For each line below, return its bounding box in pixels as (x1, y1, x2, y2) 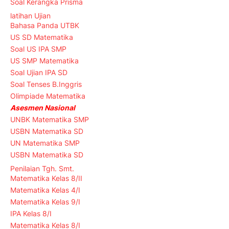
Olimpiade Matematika (10, 91, 85, 101)
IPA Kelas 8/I (10, 209, 52, 218)
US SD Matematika (10, 33, 73, 42)
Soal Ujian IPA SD (10, 68, 67, 77)
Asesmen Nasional (10, 103, 75, 112)
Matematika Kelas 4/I (10, 186, 80, 195)
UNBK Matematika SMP (10, 115, 89, 124)
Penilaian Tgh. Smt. (10, 164, 74, 173)
